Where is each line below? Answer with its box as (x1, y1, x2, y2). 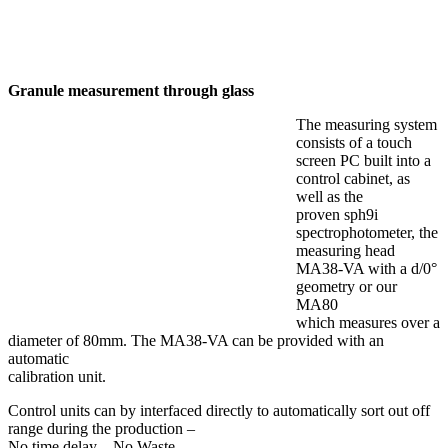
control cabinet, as (296, 170, 410, 188)
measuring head (296, 242, 395, 260)
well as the (296, 188, 363, 206)
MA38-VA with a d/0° (296, 260, 437, 278)
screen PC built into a (296, 152, 431, 170)
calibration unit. (8, 368, 106, 386)
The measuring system (296, 116, 437, 134)
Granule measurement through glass (8, 82, 254, 100)
